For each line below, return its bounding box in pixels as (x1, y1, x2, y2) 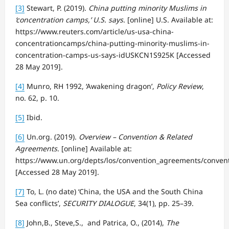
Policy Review (156, 81, 202, 91)
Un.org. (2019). (25, 131, 79, 142)
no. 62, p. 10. (15, 93, 59, 103)
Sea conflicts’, (15, 198, 63, 208)
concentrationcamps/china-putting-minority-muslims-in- (15, 38, 210, 48)
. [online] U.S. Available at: (123, 14, 213, 25)
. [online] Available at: (57, 143, 132, 153)
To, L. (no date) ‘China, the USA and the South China (25, 186, 203, 196)
